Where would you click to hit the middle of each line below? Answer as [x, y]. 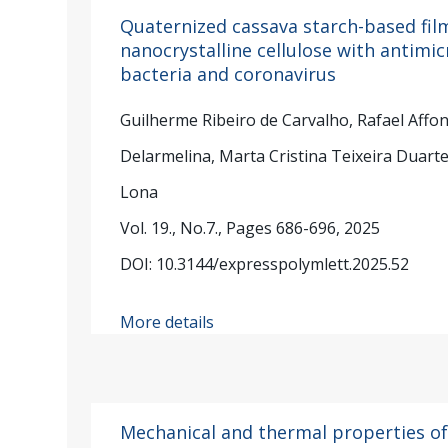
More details [167, 322]
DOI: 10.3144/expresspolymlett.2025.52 [265, 264]
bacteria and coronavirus [228, 73]
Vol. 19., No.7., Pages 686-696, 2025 [250, 228]
